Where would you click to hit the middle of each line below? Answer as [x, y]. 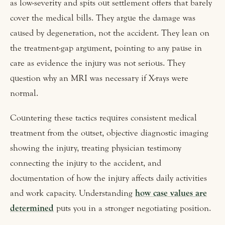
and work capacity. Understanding [73, 193]
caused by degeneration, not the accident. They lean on [110, 33]
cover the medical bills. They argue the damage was [103, 18]
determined [32, 208]
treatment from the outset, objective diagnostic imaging [109, 133]
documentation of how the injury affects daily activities [108, 178]
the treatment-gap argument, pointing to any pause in [106, 48]
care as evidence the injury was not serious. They [98, 63]
